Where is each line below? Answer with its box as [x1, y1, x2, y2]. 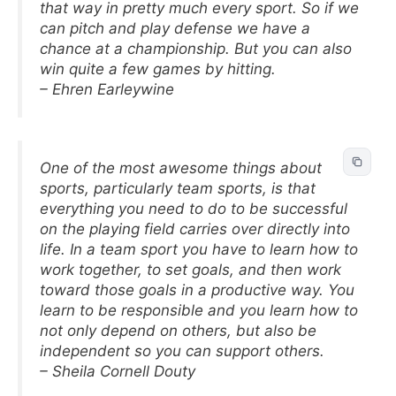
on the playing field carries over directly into [40, 219, 350, 238]
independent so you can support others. [40, 341, 324, 360]
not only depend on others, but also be [40, 321, 316, 339]
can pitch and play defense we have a [40, 19, 310, 37]
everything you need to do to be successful [40, 199, 347, 217]
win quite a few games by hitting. [40, 60, 276, 78]
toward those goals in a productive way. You [40, 280, 354, 299]
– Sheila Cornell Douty [40, 362, 195, 380]
